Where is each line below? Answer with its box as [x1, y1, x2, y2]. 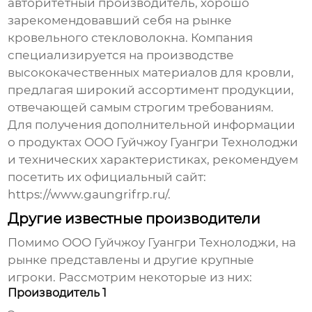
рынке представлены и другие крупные [8, 253, 255, 267]
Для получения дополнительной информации [8, 118, 296, 132]
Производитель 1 [8, 286, 107, 300]
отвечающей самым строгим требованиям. [8, 100, 274, 115]
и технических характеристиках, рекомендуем [8, 153, 299, 167]
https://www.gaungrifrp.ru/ [8, 187, 169, 202]
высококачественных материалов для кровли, [8, 65, 295, 80]
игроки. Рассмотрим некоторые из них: [8, 270, 253, 285]
